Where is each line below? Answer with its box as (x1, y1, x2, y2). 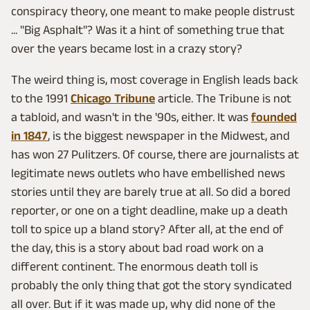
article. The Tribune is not (155, 91, 291, 105)
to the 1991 (11, 91, 71, 105)
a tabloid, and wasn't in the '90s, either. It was (11, 110, 251, 124)
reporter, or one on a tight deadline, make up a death (11, 203, 288, 217)
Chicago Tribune (71, 91, 155, 105)
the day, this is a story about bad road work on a (11, 241, 264, 255)
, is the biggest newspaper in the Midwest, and (48, 129, 290, 143)
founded (251, 110, 297, 124)
